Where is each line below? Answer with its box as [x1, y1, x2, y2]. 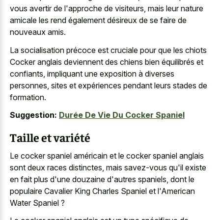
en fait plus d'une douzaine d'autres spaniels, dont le [10, 174, 194, 184]
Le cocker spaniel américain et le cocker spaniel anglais [10, 150, 204, 161]
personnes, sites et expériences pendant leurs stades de [10, 80, 207, 90]
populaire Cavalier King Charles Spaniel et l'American [10, 186, 195, 196]
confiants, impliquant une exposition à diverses [10, 68, 174, 79]
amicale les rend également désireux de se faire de [10, 15, 187, 26]
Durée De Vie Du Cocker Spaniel [59, 110, 185, 120]
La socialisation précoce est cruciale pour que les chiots [10, 45, 207, 55]
